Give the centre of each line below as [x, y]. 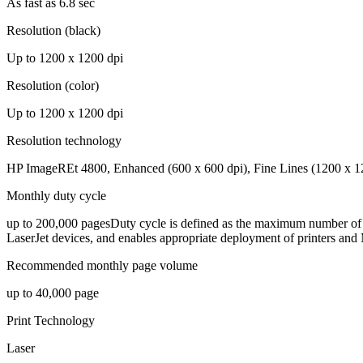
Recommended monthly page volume [102, 265]
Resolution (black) [53, 30]
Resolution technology [64, 140]
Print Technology [51, 320]
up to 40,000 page [53, 293]
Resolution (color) [53, 85]
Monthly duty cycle [56, 195]
